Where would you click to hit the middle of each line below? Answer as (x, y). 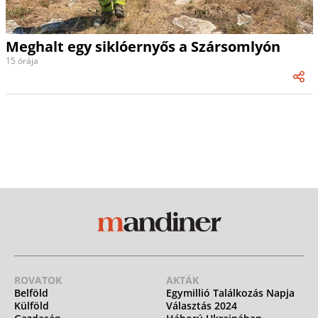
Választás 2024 (202, 306)
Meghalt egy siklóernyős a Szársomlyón (143, 47)
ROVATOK (38, 280)
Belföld (31, 293)
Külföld (32, 306)
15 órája (22, 61)
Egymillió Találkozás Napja (230, 293)
